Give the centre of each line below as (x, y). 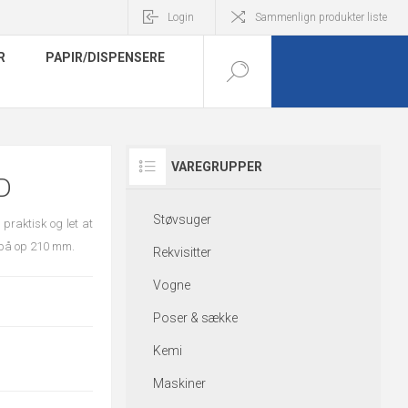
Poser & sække (195, 318)
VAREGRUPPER (216, 167)
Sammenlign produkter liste (321, 17)
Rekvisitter (182, 252)
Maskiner (179, 383)
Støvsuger (182, 219)
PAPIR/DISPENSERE (105, 57)
